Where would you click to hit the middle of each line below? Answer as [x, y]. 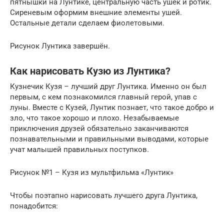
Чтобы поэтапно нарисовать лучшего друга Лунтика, [104, 195]
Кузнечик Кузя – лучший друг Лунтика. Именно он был [108, 86]
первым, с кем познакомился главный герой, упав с [103, 97]
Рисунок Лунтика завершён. [60, 46]
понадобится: [34, 206]
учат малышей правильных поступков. [79, 149]
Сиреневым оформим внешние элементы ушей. [96, 12]
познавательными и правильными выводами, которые [109, 139]
